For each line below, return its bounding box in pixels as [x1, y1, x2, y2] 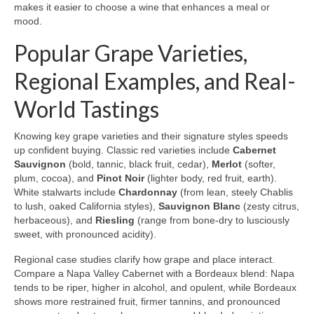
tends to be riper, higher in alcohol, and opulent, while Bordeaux [14, 282, 296, 294]
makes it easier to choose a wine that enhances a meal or [14, 1, 270, 13]
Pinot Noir [97, 172, 144, 184]
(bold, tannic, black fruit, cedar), [66, 158, 212, 170]
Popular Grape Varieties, [14, 39, 247, 67]
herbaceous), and [14, 214, 95, 226]
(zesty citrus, [240, 200, 299, 212]
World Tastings [14, 95, 159, 123]
